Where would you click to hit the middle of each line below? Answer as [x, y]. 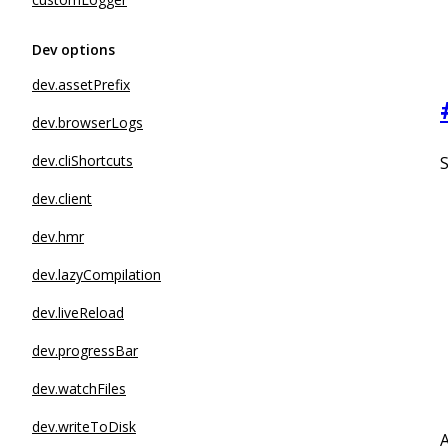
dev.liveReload [78, 312]
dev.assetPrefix [81, 84]
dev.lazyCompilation [96, 274]
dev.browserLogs [87, 122]
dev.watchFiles [79, 388]
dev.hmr [58, 236]
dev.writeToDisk [84, 426]
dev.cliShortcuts [82, 160]
